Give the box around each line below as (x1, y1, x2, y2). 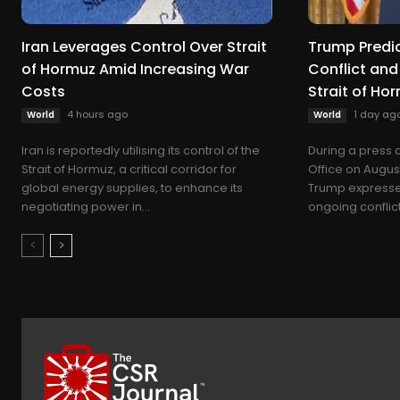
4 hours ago (67, 106, 128, 121)
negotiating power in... (21, 197, 150, 215)
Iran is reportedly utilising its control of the (21, 141, 260, 159)
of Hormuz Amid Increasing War (21, 58, 249, 79)
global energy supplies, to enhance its (21, 179, 243, 196)
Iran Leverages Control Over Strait (21, 36, 267, 57)
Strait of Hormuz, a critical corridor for (21, 160, 237, 178)
